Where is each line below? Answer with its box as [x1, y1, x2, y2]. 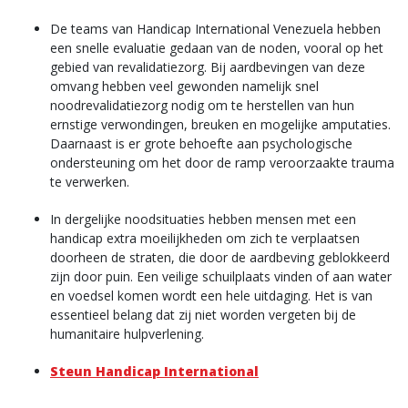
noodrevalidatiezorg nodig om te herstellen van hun [50, 97, 354, 114]
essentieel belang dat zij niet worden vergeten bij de [50, 306, 356, 323]
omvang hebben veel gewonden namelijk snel [50, 77, 319, 95]
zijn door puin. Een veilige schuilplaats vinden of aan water [50, 268, 392, 285]
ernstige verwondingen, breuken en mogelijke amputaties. [50, 116, 391, 133]
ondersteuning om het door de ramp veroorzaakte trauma [50, 154, 394, 171]
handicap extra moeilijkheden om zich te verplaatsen [50, 229, 360, 247]
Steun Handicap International [50, 362, 259, 380]
